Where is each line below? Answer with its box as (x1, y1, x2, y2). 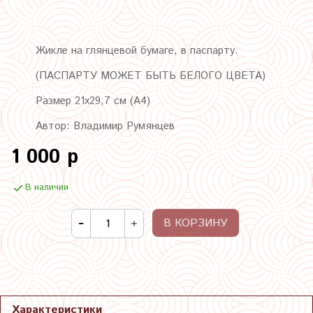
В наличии (25, 181, 68, 195)
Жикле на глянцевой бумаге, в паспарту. (36, 43, 238, 59)
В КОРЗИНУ (163, 215, 228, 232)
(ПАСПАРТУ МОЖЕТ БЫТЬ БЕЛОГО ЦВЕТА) (36, 68, 265, 84)
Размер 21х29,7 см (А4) (36, 94, 150, 109)
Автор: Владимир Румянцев (36, 119, 175, 134)
